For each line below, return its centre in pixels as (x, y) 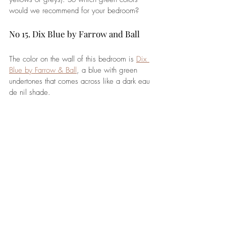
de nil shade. (31, 92)
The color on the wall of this (52, 59)
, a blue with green (108, 70)
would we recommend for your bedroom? (74, 10)
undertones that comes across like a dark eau (81, 81)
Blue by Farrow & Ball (43, 70)
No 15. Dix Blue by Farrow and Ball (74, 34)
